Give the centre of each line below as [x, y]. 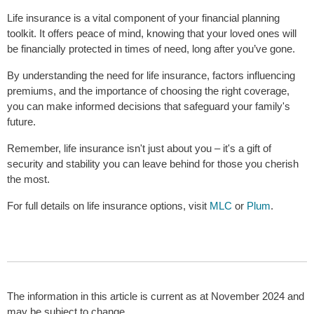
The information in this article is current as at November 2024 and [156, 296]
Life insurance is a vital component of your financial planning [143, 18]
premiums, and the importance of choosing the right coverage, [148, 91]
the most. [28, 179]
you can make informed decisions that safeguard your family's [149, 107]
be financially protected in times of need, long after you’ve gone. [151, 49]
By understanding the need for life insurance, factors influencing [151, 76]
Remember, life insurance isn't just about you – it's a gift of [139, 149]
